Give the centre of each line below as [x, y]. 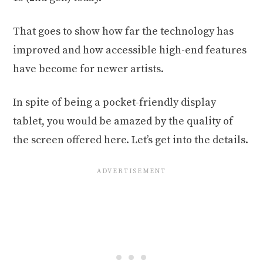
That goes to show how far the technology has [124, 32]
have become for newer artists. [89, 69]
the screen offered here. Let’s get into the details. [131, 140]
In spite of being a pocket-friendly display [115, 103]
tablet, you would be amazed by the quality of [123, 122]
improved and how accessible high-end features [130, 50]
